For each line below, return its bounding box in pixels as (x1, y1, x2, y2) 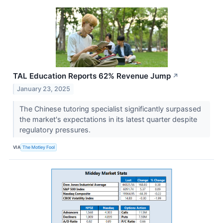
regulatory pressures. (19, 125, 93, 134)
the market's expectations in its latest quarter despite (19, 114, 197, 123)
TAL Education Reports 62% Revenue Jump (13, 71, 171, 81)
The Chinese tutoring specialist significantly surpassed (19, 104, 201, 113)
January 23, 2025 (17, 85, 71, 93)
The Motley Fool (22, 144, 55, 150)
